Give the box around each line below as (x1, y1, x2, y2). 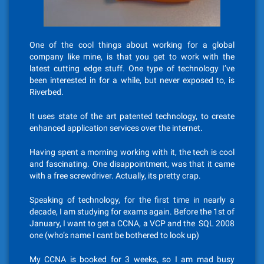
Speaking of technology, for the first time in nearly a (29, 195, 235, 204)
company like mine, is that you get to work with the (29, 52, 235, 61)
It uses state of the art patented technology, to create (29, 111, 235, 121)
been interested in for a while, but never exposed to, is (29, 75, 235, 85)
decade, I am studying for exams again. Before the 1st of (29, 207, 235, 216)
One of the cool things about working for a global (29, 40, 235, 49)
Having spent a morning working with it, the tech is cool (29, 147, 235, 157)
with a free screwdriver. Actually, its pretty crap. (29, 171, 201, 180)
